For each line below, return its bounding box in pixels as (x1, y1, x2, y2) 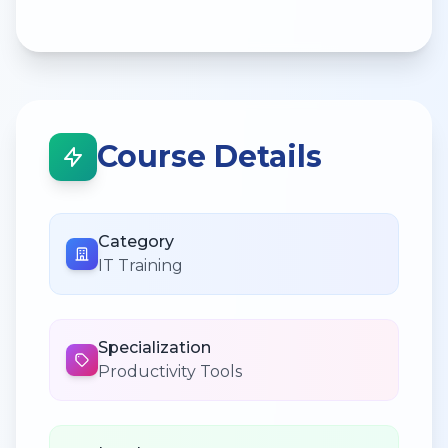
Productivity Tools (98, 361, 242, 381)
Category (98, 231, 174, 251)
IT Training (98, 255, 183, 275)
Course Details (97, 137, 322, 175)
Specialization (98, 337, 211, 357)
